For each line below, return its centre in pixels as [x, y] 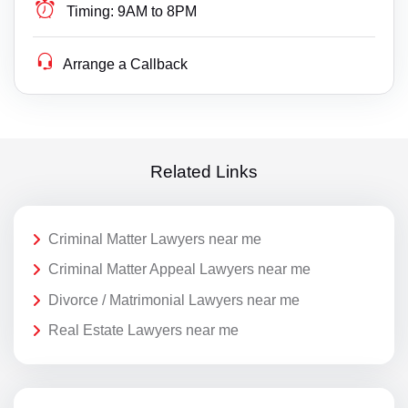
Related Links [204, 172]
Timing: [91, 11]
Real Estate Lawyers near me [143, 331]
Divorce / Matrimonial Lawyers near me [174, 300]
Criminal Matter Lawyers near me [155, 239]
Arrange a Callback [126, 64]
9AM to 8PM [158, 11]
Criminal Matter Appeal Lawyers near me [179, 270]
